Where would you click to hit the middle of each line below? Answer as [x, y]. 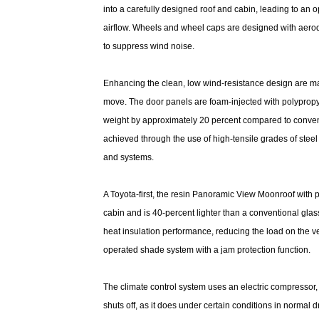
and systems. [130, 157]
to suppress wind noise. [150, 46]
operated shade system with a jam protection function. [207, 250]
